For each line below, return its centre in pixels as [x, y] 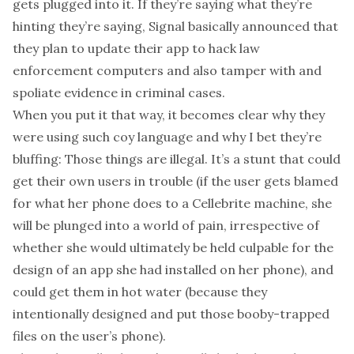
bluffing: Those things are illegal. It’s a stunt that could [177, 159]
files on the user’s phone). [89, 336]
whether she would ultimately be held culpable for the [173, 247]
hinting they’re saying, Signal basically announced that [175, 26]
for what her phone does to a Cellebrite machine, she [172, 203]
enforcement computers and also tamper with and [167, 70]
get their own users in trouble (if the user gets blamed [175, 181]
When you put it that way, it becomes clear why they [169, 115]
